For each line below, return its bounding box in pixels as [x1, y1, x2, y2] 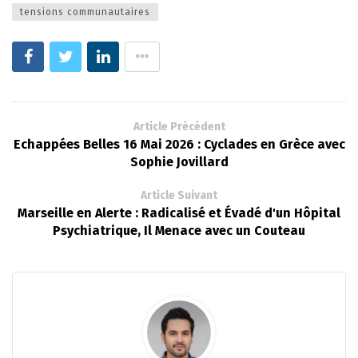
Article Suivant [141, 188, 217, 202]
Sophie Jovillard [129, 153, 229, 169]
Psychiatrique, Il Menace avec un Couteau [53, 222, 305, 238]
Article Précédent [133, 119, 225, 133]
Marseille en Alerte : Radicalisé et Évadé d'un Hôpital [18, 205, 340, 221]
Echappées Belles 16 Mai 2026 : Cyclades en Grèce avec [13, 136, 345, 152]
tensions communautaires [20, 6, 150, 18]
